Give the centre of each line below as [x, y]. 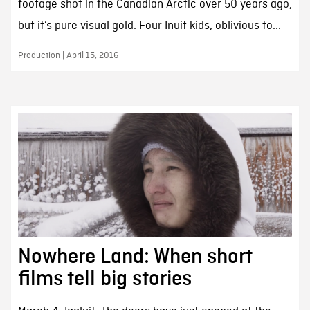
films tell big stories [104, 279]
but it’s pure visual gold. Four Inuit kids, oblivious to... [149, 26]
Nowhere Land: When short [135, 256]
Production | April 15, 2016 [68, 56]
